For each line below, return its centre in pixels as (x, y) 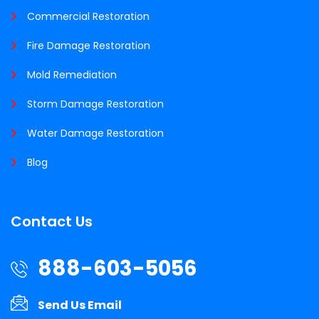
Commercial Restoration (88, 16)
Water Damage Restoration (95, 133)
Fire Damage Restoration (89, 45)
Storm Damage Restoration (95, 104)
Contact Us (52, 221)
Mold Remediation (72, 74)
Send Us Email (80, 305)
